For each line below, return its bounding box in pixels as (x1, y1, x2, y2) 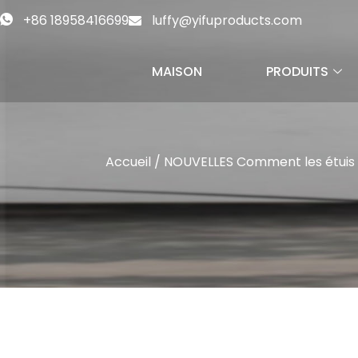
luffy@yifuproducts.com (152, 11, 302, 30)
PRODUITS (266, 62, 328, 81)
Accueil (105, 153, 151, 171)
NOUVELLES (163, 153, 233, 171)
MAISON (152, 62, 202, 81)
